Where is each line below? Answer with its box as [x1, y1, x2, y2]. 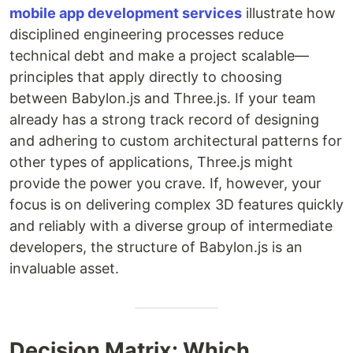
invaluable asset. [9, 259, 119, 277]
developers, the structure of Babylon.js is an [9, 238, 303, 255]
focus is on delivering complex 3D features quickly [9, 195, 344, 213]
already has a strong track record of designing [9, 110, 319, 128]
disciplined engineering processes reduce [9, 25, 284, 43]
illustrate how [242, 4, 336, 21]
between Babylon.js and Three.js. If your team [9, 89, 316, 106]
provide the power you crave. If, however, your [9, 174, 321, 191]
